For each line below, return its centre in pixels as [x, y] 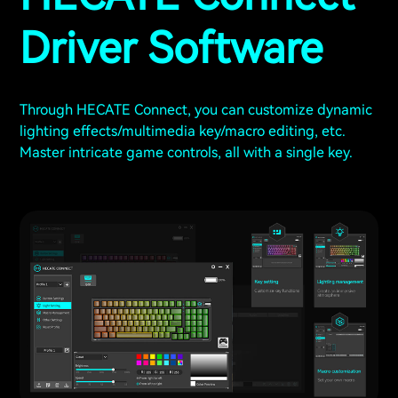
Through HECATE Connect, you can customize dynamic [196, 109]
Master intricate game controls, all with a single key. [186, 152]
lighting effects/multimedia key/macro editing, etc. [183, 131]
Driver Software [171, 48]
